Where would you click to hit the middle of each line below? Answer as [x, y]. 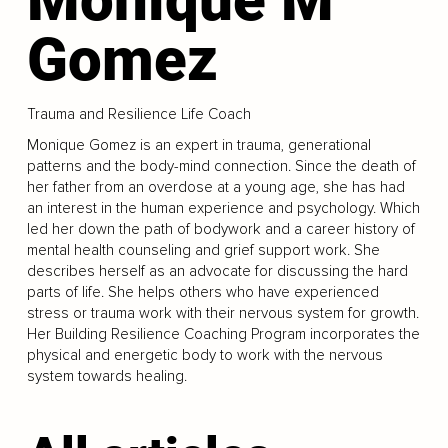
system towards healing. [106, 376]
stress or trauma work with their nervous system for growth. [222, 313]
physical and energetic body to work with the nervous [204, 355]
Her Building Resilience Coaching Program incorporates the [223, 334]
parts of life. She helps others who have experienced [202, 292]
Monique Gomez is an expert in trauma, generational [198, 145]
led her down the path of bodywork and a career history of [220, 229]
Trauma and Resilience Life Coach [138, 114]
